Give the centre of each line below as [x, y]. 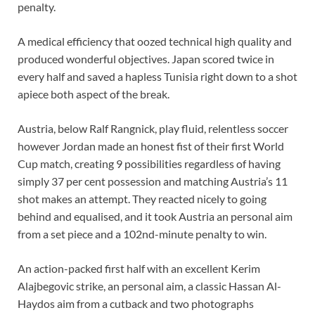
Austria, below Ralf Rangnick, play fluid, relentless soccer [153, 129]
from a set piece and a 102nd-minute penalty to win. [142, 234]
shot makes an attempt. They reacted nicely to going [142, 199]
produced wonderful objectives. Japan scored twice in [146, 59]
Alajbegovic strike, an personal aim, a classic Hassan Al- [149, 286]
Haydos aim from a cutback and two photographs [136, 304]
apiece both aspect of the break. [94, 94]
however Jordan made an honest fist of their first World [151, 146]
